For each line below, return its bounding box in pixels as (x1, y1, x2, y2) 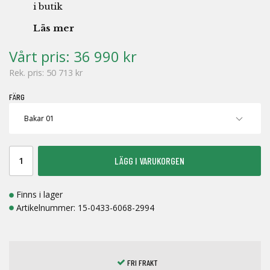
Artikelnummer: (16, 201, 78, 213)
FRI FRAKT (125, 257, 159, 268)
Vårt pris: (9, 46, 74, 67)
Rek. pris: (9, 67, 46, 79)
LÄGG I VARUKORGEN (115, 155, 184, 167)
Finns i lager (16, 189, 63, 201)
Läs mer (33, 22, 74, 34)
